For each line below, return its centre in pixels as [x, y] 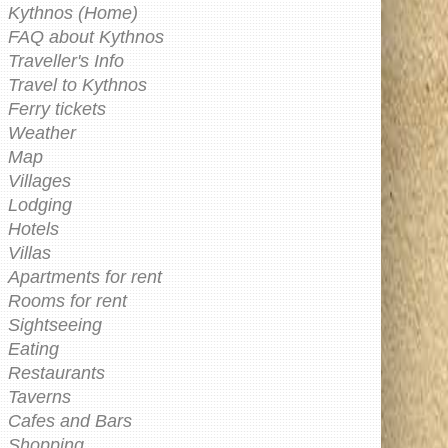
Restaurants [56, 373]
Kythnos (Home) [73, 13]
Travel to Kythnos [77, 85]
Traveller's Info [66, 61]
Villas [29, 253]
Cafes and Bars [70, 421]
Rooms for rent [67, 301]
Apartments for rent [85, 277]
